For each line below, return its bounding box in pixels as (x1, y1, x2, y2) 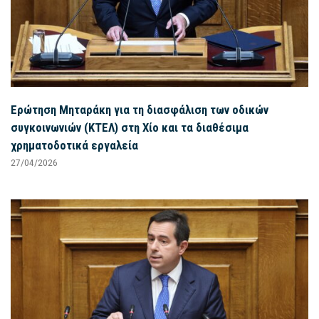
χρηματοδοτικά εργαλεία (11, 138, 138, 153)
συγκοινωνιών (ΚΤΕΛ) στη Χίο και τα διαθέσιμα (11, 120, 249, 135)
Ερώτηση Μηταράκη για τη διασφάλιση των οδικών (11, 103, 268, 117)
